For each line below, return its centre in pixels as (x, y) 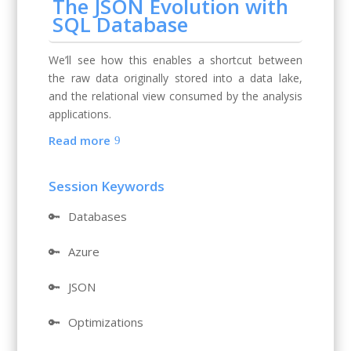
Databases (98, 217)
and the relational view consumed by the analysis (175, 96)
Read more (80, 140)
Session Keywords (107, 186)
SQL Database (121, 25)
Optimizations (106, 322)
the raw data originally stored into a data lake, (175, 78)
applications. (80, 114)
